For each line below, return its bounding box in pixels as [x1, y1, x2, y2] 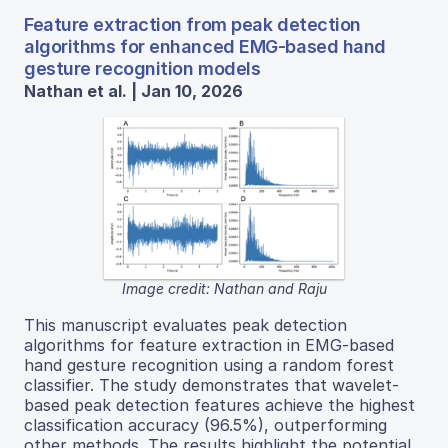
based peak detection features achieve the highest [24, 395, 415, 416]
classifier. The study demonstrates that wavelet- [24, 375, 399, 396]
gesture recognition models [24, 57, 261, 79]
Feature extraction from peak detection [24, 13, 361, 35]
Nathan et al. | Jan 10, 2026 [24, 80, 243, 101]
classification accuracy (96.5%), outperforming [24, 415, 387, 436]
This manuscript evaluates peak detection [24, 315, 347, 336]
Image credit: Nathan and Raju [121, 280, 327, 298]
